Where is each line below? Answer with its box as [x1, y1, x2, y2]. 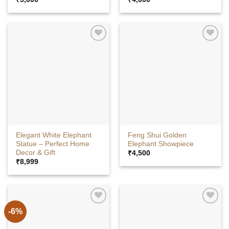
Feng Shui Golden [128, 131, 187, 140]
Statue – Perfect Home [16, 140, 90, 148]
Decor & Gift [16, 149, 56, 157]
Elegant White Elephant [16, 131, 92, 140]
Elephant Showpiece [128, 140, 194, 148]
